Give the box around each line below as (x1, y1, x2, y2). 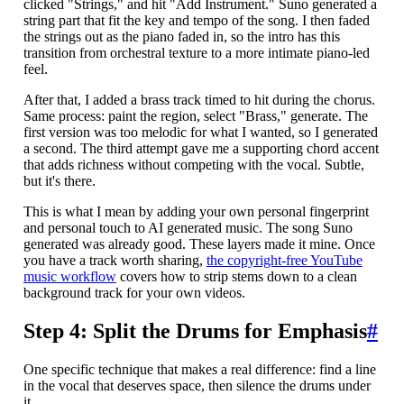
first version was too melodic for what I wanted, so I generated (23, 124, 378, 141)
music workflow (23, 269, 116, 285)
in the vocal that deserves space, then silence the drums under (23, 377, 371, 393)
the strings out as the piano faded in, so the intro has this (23, 29, 340, 45)
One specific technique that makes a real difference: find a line (23, 361, 376, 377)
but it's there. (23, 173, 96, 189)
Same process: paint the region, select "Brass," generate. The (23, 108, 368, 124)
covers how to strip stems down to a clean (115, 269, 357, 285)
